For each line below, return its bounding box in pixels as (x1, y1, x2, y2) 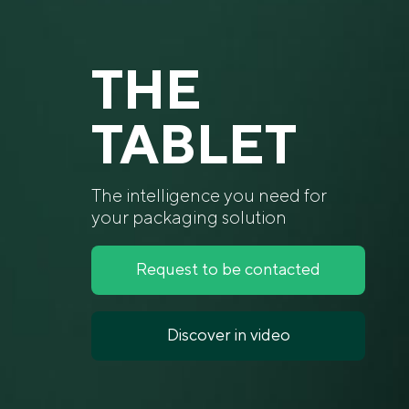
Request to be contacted (136, 258, 320, 280)
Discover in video (166, 324, 290, 346)
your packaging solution (91, 205, 287, 230)
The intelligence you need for (91, 184, 327, 208)
